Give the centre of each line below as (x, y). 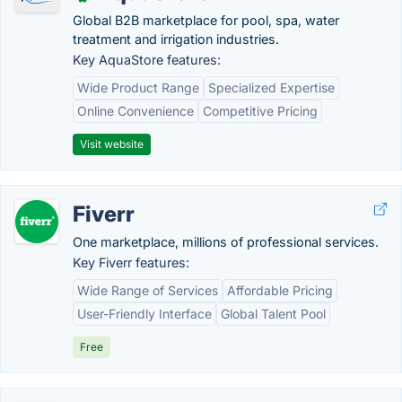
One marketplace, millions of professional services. (226, 242)
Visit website (112, 144)
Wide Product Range (138, 87)
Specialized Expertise (271, 87)
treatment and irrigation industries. (176, 39)
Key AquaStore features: (147, 60)
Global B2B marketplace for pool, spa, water (206, 20)
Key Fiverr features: (131, 262)
